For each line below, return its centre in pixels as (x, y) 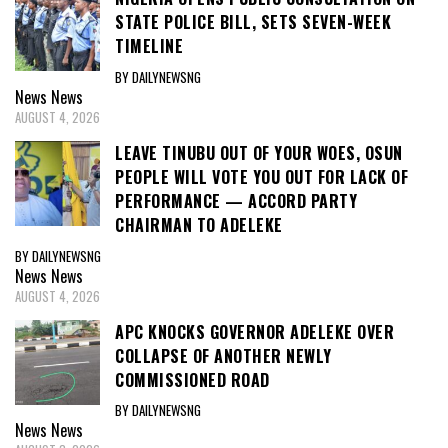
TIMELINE (149, 46)
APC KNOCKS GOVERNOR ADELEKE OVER (254, 331)
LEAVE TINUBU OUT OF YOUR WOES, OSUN (259, 152)
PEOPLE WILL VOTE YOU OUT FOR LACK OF (261, 176)
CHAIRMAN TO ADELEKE (199, 224)
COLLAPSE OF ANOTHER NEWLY (223, 355)
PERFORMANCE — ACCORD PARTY (236, 200)
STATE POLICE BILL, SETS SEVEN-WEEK (253, 22)
